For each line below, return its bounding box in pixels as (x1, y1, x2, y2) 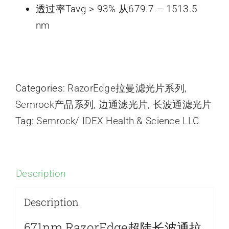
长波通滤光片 (152, 98, 212, 110)
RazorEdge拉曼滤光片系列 (67, 82, 185, 94)
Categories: (15, 82, 68, 94)
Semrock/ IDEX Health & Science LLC (36, 114, 199, 127)
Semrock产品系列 (15, 98, 94, 110)
